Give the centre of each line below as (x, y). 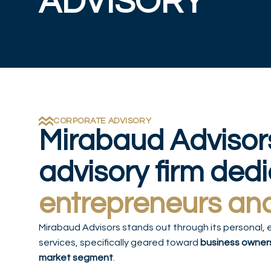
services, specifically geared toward (119, 243)
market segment (76, 258)
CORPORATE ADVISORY (103, 121)
